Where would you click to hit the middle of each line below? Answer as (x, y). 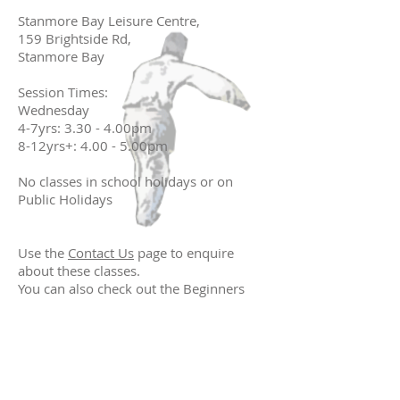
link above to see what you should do (133, 306)
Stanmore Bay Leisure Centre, (109, 21)
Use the (43, 253)
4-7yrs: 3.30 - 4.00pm (85, 128)
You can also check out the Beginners (131, 288)
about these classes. (79, 271)
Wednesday (55, 110)
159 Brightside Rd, (75, 38)
